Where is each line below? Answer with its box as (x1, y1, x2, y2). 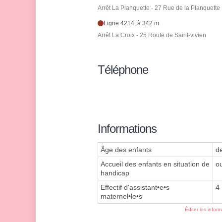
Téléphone (98, 63, 148, 77)
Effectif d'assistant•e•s (101, 183, 169, 192)
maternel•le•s (101, 192, 142, 201)
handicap (101, 169, 129, 177)
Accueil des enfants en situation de (101, 160, 210, 168)
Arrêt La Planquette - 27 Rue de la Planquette (98, 4, 220, 12)
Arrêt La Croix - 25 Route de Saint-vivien (98, 32, 206, 39)
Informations (98, 122, 157, 136)
